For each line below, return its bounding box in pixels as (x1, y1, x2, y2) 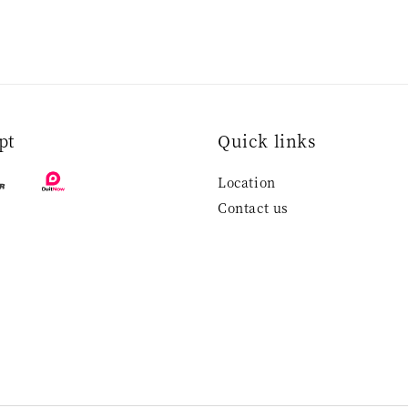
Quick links (218, 128, 316, 153)
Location (218, 173, 276, 192)
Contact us (218, 199, 289, 218)
